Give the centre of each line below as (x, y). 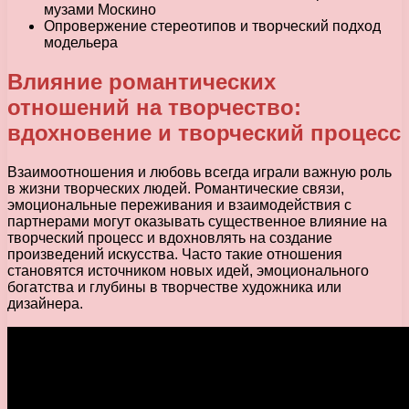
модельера (81, 42)
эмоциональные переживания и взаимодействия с (179, 204)
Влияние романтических (142, 81)
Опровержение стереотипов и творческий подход (212, 26)
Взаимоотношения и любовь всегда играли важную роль (199, 172)
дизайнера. (45, 303)
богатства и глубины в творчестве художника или (174, 287)
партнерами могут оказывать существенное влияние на (197, 221)
